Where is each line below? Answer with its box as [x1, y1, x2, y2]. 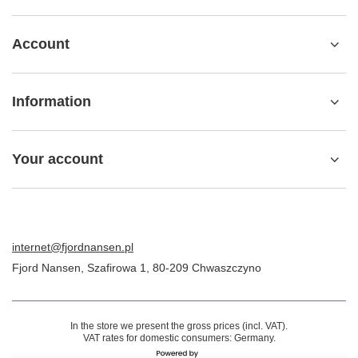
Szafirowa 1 [87, 261, 146, 274]
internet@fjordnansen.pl [12, 241, 133, 253]
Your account [12, 151, 103, 167]
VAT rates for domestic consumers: [82, 332, 234, 344]
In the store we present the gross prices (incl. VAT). [70, 320, 288, 332]
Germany [233, 332, 273, 344]
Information [12, 93, 91, 109]
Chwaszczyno [189, 261, 261, 274]
